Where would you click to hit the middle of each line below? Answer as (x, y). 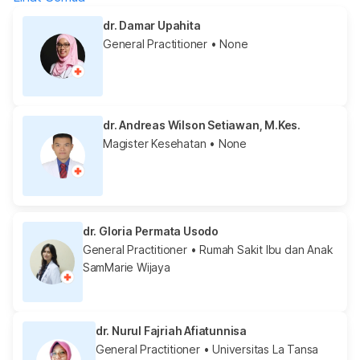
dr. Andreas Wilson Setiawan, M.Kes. (202, 125)
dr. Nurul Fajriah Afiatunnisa (171, 330)
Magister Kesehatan (155, 143)
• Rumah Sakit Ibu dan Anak (260, 249)
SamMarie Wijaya (126, 267)
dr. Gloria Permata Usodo (150, 231)
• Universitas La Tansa (259, 349)
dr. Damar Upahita (152, 25)
